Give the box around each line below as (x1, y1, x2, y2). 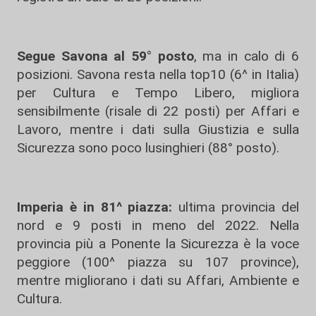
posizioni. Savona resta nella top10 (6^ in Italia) (17, 66, 299, 83)
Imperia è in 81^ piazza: (17, 198, 179, 215)
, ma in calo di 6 (193, 47, 300, 64)
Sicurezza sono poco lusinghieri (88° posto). (17, 139, 279, 156)
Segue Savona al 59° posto (17, 47, 194, 64)
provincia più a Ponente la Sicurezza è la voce (17, 235, 299, 252)
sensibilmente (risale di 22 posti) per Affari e (17, 102, 299, 119)
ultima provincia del (178, 198, 300, 215)
